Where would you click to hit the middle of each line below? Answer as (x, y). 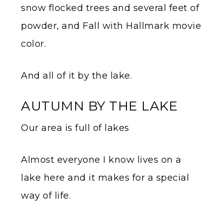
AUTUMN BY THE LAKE (99, 106)
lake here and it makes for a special (105, 177)
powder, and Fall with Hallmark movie (111, 26)
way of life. (46, 195)
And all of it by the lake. (76, 75)
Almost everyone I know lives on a (101, 160)
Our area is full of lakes (75, 128)
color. (33, 44)
